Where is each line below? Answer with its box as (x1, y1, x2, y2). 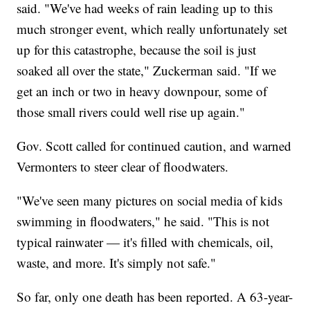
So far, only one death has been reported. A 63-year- (17, 287, 293, 305)
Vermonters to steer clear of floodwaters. (17, 157, 229, 175)
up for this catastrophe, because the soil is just (17, 40, 257, 58)
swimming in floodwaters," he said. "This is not (17, 212, 270, 230)
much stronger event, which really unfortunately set (17, 19, 288, 37)
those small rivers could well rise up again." (17, 102, 246, 120)
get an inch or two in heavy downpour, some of (17, 82, 268, 100)
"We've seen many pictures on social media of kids (17, 191, 283, 209)
